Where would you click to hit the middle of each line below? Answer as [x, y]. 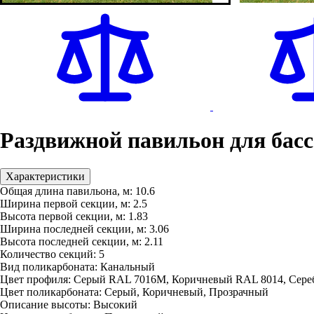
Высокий [115, 304]
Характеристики [45, 176]
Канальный [128, 266]
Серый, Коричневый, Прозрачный [186, 292]
